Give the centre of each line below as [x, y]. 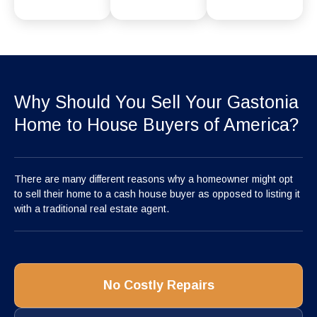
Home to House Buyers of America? [156, 125]
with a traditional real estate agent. [92, 209]
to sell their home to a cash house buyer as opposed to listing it [157, 194]
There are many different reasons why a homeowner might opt [154, 179]
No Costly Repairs [158, 286]
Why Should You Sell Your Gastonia [156, 102]
